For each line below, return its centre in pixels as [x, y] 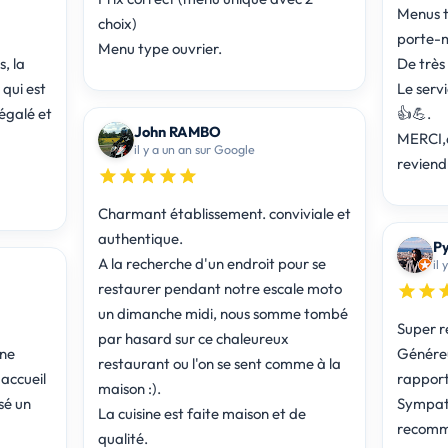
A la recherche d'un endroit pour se [211, 263]
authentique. [140, 238]
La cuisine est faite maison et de [201, 413]
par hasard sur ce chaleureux [193, 338]
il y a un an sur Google [194, 148]
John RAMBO [177, 131]
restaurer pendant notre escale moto [219, 288]
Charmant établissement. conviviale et [224, 213]
